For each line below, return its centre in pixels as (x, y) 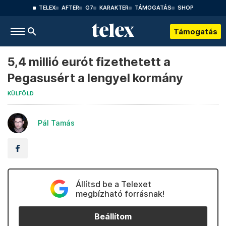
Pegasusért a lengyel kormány (95, 78)
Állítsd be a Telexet (113, 184)
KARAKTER (114, 8)
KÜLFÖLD (21, 94)
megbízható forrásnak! (120, 194)
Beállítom (113, 216)
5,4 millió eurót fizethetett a (89, 62)
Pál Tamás (56, 123)
